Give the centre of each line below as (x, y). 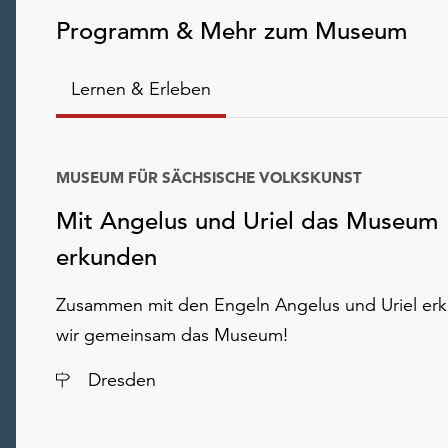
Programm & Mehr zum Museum (231, 31)
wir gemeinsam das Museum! (172, 335)
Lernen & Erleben (141, 89)
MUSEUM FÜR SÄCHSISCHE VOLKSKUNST (209, 178)
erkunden (106, 257)
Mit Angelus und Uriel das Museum (247, 221)
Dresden (122, 380)
